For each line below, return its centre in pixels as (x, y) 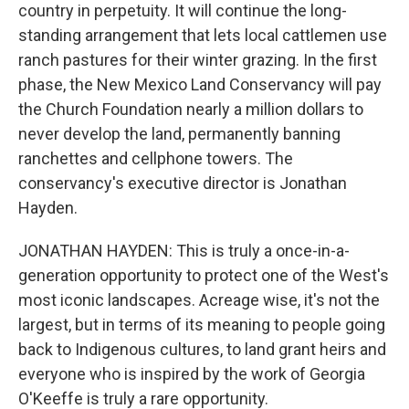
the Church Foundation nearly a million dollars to (191, 109)
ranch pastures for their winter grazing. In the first (198, 60)
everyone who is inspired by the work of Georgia (192, 374)
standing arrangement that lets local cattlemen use (203, 35)
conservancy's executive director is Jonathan (183, 183)
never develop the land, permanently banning (179, 134)
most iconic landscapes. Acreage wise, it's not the (199, 300)
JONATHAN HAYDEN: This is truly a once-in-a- (184, 251)
